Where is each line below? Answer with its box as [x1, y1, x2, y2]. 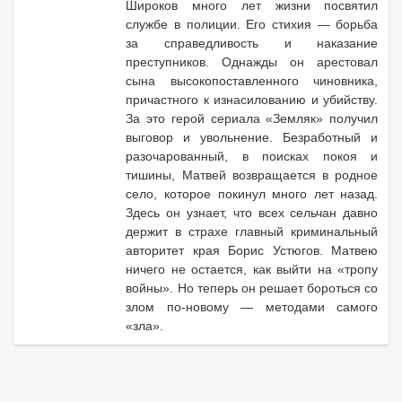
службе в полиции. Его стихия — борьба [126, 16, 379, 31]
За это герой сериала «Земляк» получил [126, 110, 379, 126]
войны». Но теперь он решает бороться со [126, 280, 379, 295]
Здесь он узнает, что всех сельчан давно [126, 205, 379, 220]
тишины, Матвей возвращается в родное [126, 167, 379, 182]
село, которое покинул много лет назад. [126, 186, 379, 201]
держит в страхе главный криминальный [126, 223, 379, 239]
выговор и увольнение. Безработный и [126, 129, 379, 144]
